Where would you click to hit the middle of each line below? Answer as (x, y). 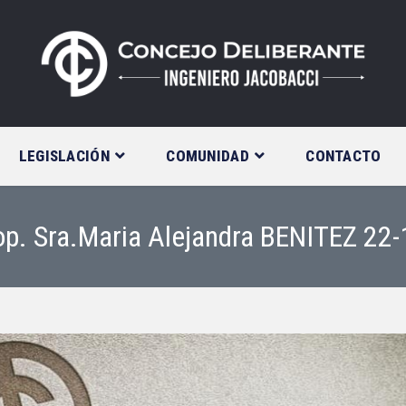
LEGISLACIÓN (64, 155)
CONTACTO (343, 155)
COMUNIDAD (208, 155)
